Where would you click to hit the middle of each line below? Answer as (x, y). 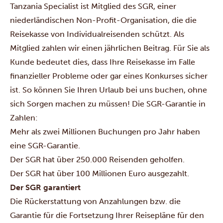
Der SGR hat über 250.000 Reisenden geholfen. (97, 159)
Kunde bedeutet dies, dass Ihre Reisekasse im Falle (103, 62)
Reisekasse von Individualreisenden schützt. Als (97, 34)
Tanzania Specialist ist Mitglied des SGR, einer (93, 6)
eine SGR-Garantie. (45, 145)
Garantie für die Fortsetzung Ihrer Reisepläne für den (107, 215)
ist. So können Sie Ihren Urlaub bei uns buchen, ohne (109, 90)
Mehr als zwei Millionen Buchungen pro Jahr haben (105, 131)
